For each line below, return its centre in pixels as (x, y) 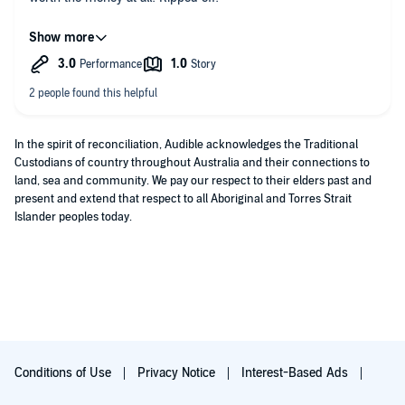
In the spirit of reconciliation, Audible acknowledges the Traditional (186, 145)
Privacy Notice (178, 373)
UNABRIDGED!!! (73, 47)
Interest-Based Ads (297, 373)
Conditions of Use (65, 373)
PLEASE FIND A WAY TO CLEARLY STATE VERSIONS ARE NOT (201, 31)
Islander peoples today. (73, 217)
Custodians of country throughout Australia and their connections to (192, 163)
